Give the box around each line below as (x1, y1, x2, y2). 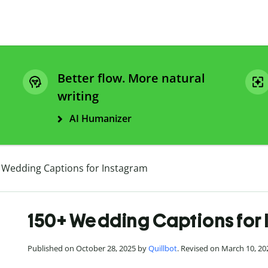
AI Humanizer (69, 112, 132, 126)
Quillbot (148, 243, 177, 254)
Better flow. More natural (57, 70, 205, 87)
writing (57, 88, 99, 105)
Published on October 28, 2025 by (28, 243, 148, 254)
